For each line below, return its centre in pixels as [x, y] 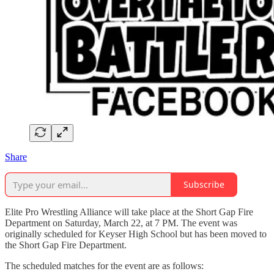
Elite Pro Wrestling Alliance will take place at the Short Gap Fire [129, 212]
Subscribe [204, 185]
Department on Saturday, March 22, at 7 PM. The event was [121, 223]
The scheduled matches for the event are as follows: [104, 265]
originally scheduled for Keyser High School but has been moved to [136, 234]
